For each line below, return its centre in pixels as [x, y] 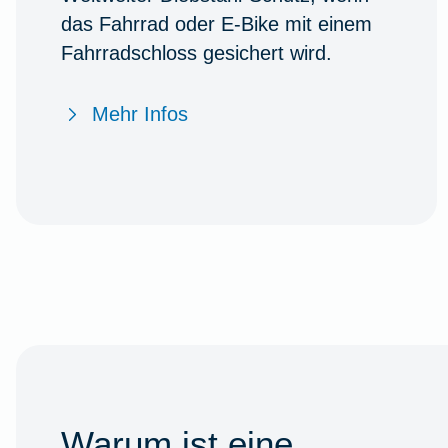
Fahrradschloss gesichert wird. [196, 52]
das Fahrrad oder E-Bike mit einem [216, 23]
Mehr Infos [139, 113]
